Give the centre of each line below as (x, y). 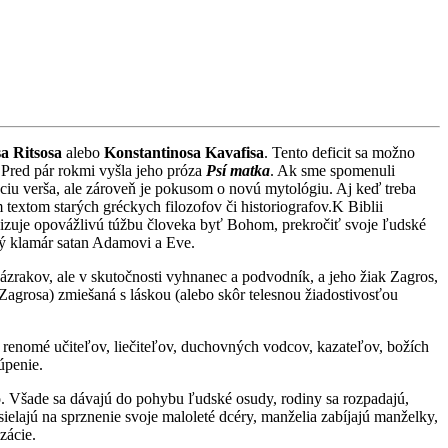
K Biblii (357, 206)
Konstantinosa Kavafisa (184, 152)
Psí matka (238, 170)
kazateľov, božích (371, 346)
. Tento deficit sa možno (339, 152)
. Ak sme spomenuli (332, 170)
